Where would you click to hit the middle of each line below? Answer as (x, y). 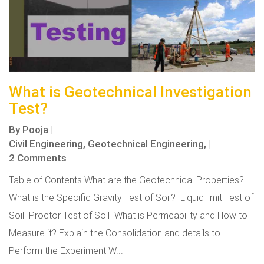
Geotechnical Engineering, (147, 144)
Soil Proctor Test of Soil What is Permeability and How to (128, 215)
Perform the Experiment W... (66, 250)
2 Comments (38, 158)
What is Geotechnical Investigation (130, 92)
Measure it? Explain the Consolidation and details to (115, 233)
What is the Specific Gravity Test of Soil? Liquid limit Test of (131, 197)
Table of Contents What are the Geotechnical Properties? (128, 180)
